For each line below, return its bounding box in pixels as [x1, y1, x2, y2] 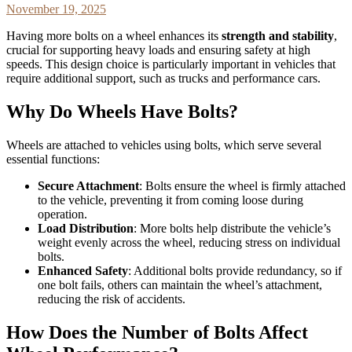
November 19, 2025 [6, 2, 106, 16]
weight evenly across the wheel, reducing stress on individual [38, 235, 340, 249]
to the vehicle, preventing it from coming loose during [38, 192, 303, 207]
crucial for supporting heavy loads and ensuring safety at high [6, 43, 310, 57]
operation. [38, 207, 87, 221]
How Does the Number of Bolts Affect [6, 321, 308, 343]
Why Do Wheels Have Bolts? [6, 101, 238, 123]
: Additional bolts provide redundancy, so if [128, 263, 342, 277]
